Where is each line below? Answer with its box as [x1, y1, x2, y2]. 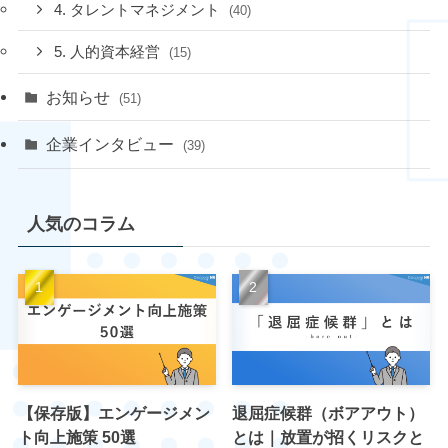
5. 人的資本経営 [54, 44, 165, 61]
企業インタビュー [46, 135, 179, 154]
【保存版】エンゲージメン [17, 404, 210, 423]
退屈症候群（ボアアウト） [232, 404, 425, 423]
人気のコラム [26, 213, 135, 234]
